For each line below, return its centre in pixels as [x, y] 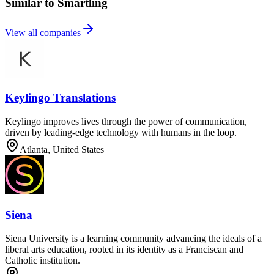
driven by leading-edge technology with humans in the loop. [121, 133]
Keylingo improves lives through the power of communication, [126, 122]
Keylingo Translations [60, 98]
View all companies [43, 32]
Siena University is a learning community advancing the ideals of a [133, 239]
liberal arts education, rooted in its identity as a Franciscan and [124, 250]
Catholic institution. [43, 261]
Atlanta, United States [62, 150]
